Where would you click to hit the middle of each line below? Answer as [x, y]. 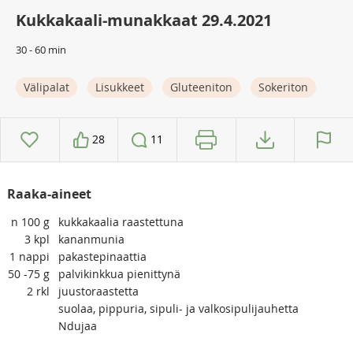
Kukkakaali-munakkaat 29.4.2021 [144, 20]
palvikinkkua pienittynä [119, 273]
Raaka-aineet [49, 193]
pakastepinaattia [102, 256]
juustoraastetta [98, 291]
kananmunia [91, 239]
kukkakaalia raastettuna [121, 221]
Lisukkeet [120, 87]
